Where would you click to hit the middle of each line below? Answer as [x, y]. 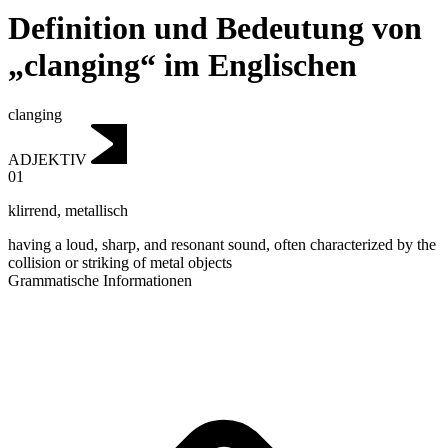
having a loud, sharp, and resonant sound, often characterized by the [222, 245]
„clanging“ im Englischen [182, 65]
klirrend [32, 211]
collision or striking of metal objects [120, 263]
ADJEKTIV [47, 159]
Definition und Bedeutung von [215, 28]
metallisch [96, 211]
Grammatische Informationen [100, 281]
